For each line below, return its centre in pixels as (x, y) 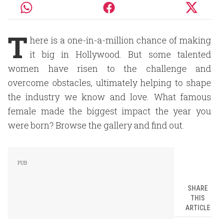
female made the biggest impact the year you (109, 111)
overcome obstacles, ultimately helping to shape (109, 83)
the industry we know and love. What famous (109, 97)
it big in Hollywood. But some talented (120, 54)
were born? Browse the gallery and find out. (96, 125)
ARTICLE (197, 208)
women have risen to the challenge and (109, 68)
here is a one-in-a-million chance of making (120, 40)
